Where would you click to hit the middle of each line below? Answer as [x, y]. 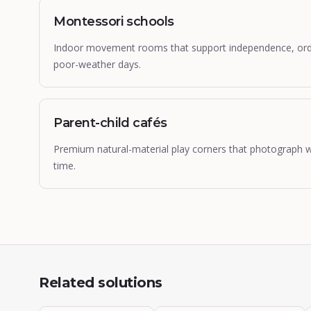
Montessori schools [114, 22]
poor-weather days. [97, 64]
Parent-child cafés [110, 123]
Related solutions [101, 283]
